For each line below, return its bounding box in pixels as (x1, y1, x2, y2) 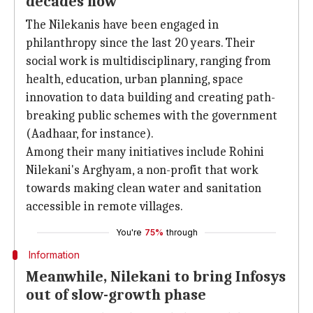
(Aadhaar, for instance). (26, 126, 154, 141)
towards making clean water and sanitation (26, 181, 261, 196)
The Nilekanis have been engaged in (26, 17, 219, 32)
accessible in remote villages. (26, 199, 183, 214)
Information (28, 249, 80, 261)
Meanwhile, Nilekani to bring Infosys (26, 268, 286, 286)
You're (115, 227, 142, 238)
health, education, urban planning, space (26, 72, 243, 87)
